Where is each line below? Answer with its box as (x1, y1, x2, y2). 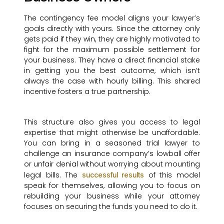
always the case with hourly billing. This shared (24, 76, 200, 86)
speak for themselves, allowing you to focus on (24, 180, 200, 191)
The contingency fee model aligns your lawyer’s (24, 13, 200, 23)
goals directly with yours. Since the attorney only (24, 23, 200, 34)
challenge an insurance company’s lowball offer (24, 148, 200, 159)
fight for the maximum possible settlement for (24, 44, 200, 55)
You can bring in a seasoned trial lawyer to (24, 138, 200, 148)
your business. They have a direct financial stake (24, 55, 200, 65)
